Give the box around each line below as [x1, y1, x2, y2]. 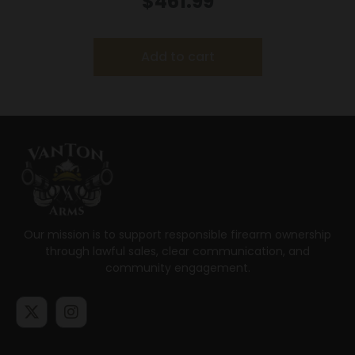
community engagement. [105, 260, 250, 277]
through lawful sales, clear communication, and [45, 243, 310, 260]
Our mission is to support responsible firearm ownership [24, 227, 331, 243]
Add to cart [140, 48, 215, 67]
